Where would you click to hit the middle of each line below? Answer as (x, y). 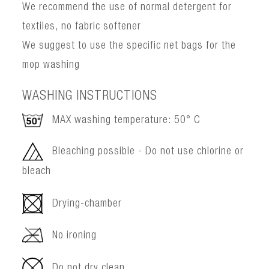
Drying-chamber (87, 204)
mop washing (51, 66)
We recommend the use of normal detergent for (127, 8)
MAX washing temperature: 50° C (127, 121)
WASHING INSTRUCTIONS (90, 97)
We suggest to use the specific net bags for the (129, 47)
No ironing (75, 236)
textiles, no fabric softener (82, 27)
